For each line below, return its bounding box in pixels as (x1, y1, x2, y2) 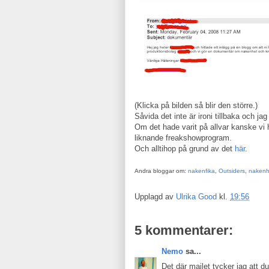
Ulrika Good (176, 192, 217, 202)
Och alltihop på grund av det (134, 144, 235, 153)
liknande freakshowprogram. (134, 133, 232, 142)
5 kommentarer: (134, 223, 233, 238)
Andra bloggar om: (134, 168, 188, 174)
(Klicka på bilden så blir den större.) (134, 101, 258, 110)
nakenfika (188, 168, 215, 174)
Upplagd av (134, 192, 176, 202)
